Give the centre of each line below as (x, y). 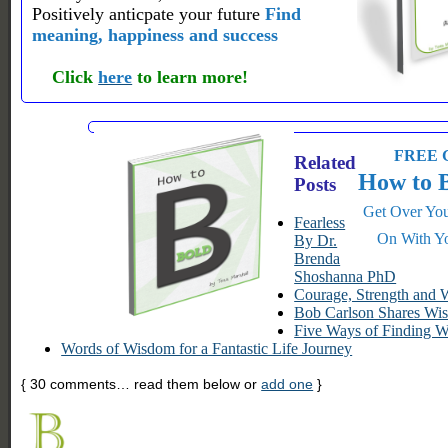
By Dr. (316, 241)
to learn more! (190, 76)
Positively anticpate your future (149, 13)
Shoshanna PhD (345, 277)
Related (325, 162)
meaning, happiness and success (155, 34)
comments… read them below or (154, 384)
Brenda (317, 259)
